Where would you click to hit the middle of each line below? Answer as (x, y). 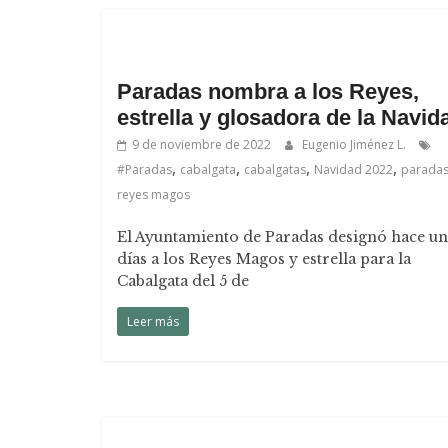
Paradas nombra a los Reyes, (268, 91)
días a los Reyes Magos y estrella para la (264, 259)
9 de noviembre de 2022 (201, 144)
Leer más (153, 321)
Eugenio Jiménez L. (355, 144)
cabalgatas (275, 169)
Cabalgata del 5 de (183, 281)
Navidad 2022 (353, 169)
